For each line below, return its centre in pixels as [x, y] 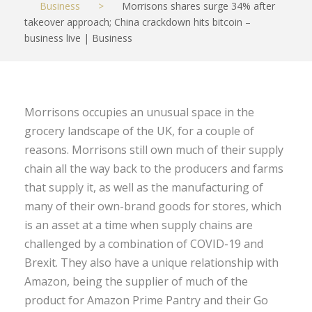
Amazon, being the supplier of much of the [136, 281]
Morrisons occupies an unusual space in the [139, 112]
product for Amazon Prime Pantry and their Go [146, 300]
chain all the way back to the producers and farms [154, 168]
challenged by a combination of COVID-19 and [144, 243]
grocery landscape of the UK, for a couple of [139, 131]
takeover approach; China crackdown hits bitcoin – [138, 22]
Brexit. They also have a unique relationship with [151, 262]
